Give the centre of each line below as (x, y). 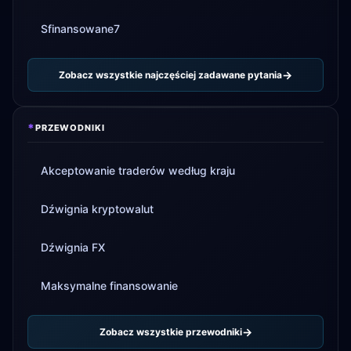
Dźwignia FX (73, 247)
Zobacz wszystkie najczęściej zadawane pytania (170, 74)
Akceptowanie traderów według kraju (138, 170)
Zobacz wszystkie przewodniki (170, 331)
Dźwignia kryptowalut (97, 209)
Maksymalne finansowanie (109, 286)
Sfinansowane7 (80, 29)
